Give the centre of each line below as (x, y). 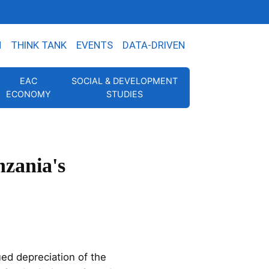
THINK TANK (39, 45)
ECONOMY (28, 94)
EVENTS (95, 45)
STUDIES (124, 94)
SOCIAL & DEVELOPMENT (124, 81)
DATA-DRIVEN (154, 45)
